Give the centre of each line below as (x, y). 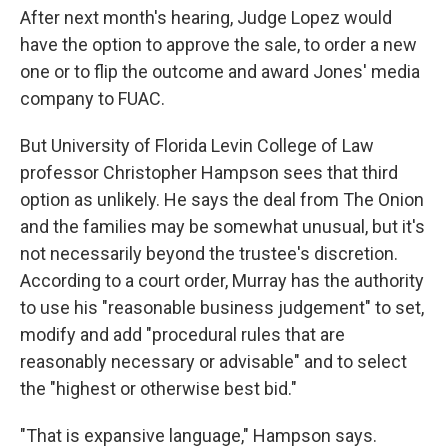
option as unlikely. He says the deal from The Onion (222, 200)
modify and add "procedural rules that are (182, 335)
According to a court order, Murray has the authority (222, 281)
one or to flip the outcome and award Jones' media (220, 72)
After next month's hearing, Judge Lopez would (206, 18)
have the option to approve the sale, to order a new (218, 45)
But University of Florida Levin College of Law (197, 146)
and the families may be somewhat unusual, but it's (222, 227)
